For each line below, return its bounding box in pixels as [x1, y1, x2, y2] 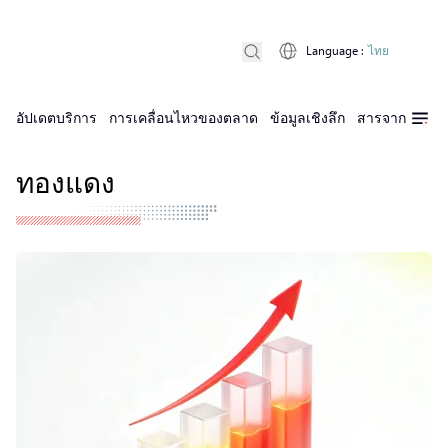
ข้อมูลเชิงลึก [270, 108, 345, 127]
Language [306, 43, 358, 58]
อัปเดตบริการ [16, 108, 97, 127]
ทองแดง [16, 162, 115, 200]
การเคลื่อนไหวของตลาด [109, 108, 258, 127]
